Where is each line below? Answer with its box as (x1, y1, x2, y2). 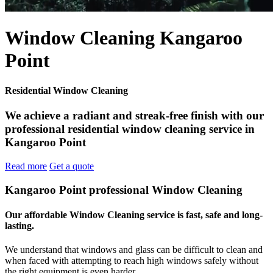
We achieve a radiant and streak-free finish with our (5, 109, 264, 122)
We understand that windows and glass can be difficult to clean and (5, 244, 263, 255)
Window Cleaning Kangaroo (5, 27, 243, 49)
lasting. (5, 220, 34, 231)
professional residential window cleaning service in (5, 122, 255, 136)
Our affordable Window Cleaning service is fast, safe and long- (5, 209, 263, 220)
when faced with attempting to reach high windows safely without (5, 255, 258, 266)
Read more (5, 160, 47, 171)
